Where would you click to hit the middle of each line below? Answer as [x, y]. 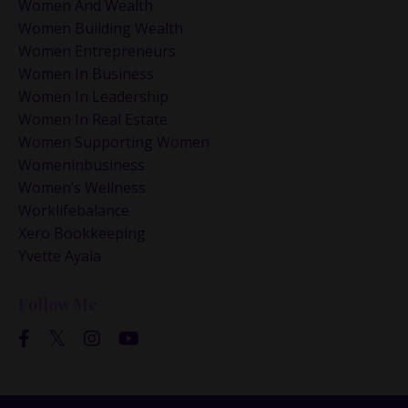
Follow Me [58, 305]
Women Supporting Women [114, 143]
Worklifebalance [74, 211]
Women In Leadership [93, 97]
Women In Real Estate [93, 120]
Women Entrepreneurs [97, 51]
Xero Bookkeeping [82, 234]
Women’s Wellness [82, 188]
